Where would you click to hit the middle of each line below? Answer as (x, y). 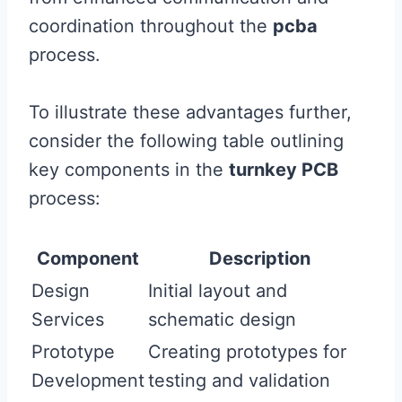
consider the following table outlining (186, 141)
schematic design (222, 319)
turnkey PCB (284, 170)
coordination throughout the (151, 26)
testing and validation (239, 380)
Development (88, 380)
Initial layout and (218, 291)
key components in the (129, 170)
